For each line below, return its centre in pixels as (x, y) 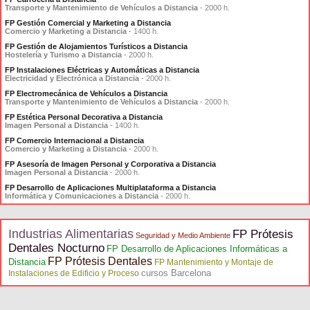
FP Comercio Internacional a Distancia (74, 140)
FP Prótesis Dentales (100, 261)
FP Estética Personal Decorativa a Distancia (84, 117)
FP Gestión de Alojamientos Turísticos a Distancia (96, 46)
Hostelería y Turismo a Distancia (63, 55)
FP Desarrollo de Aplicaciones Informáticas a (197, 249)
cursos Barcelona (176, 273)
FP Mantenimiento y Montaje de (214, 262)
